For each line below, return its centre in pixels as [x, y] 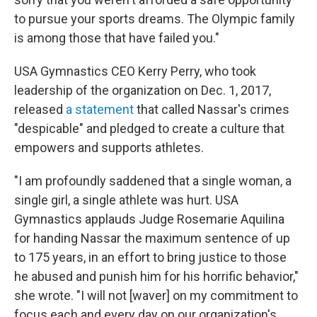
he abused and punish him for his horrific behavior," [156, 276]
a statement [100, 109]
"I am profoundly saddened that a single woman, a [153, 181]
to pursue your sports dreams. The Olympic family [155, 19]
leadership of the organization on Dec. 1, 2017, [143, 90]
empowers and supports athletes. [109, 148]
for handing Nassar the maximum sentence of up [152, 238]
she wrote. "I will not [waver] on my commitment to [156, 295]
